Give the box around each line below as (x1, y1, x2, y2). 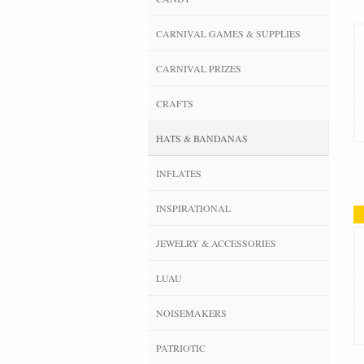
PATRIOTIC (156, 340, 206, 354)
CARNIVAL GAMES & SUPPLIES (156, 26, 301, 40)
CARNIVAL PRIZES (156, 61, 241, 75)
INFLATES (156, 166, 201, 180)
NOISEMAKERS (156, 305, 227, 319)
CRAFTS (156, 96, 193, 110)
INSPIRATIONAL (156, 201, 231, 214)
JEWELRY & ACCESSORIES (156, 236, 276, 249)
